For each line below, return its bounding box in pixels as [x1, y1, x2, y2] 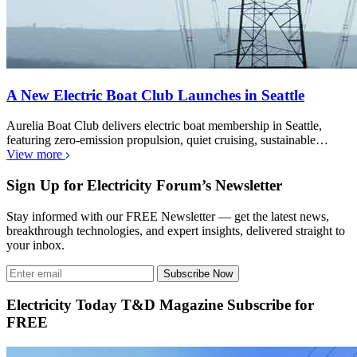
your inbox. [6, 237, 65, 252]
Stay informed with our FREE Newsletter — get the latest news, [6, 209, 329, 223]
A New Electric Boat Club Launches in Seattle [6, 86, 304, 104]
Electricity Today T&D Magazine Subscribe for [6, 296, 314, 314]
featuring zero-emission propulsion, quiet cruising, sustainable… [6, 133, 328, 147]
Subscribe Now [163, 267, 233, 280]
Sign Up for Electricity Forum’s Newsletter [6, 177, 282, 194]
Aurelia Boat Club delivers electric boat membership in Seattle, [6, 119, 322, 133]
